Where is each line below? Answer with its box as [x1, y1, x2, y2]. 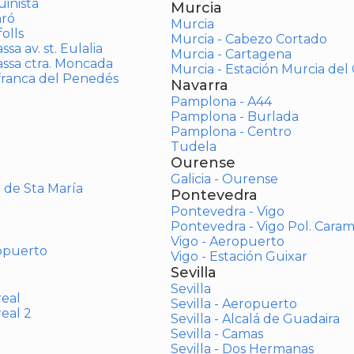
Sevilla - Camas [170, 326, 263, 341]
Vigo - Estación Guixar [170, 249, 307, 264]
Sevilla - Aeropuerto [170, 296, 297, 311]
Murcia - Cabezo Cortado [170, 32, 327, 47]
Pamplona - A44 [170, 94, 272, 109]
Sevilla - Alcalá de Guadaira [170, 311, 340, 326]
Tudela [170, 139, 217, 154]
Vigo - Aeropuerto [170, 234, 284, 249]
